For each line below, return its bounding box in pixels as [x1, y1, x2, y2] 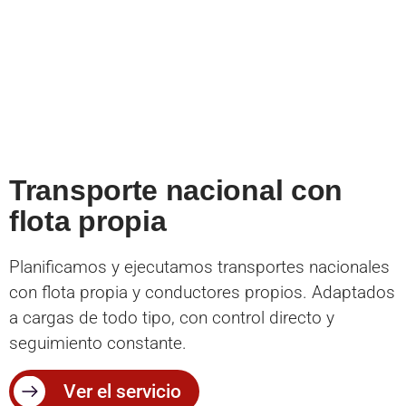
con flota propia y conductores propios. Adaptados [9, 282, 395, 304]
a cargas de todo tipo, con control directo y [9, 307, 334, 329]
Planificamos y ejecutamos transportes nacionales [9, 256, 390, 278]
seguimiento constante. [9, 333, 187, 354]
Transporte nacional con [9, 174, 343, 208]
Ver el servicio [63, 380, 181, 402]
